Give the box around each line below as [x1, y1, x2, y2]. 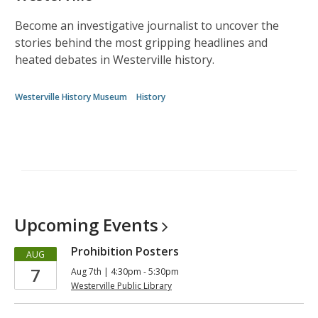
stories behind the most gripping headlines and [15, 35, 268, 50]
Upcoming [14, 213, 103, 236]
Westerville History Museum [15, 91, 127, 103]
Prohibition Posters [71, 243, 179, 259]
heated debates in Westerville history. [15, 52, 214, 67]
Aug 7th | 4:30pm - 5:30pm [71, 265, 179, 278]
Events [103, 213, 158, 236]
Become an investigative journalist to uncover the [15, 18, 279, 33]
